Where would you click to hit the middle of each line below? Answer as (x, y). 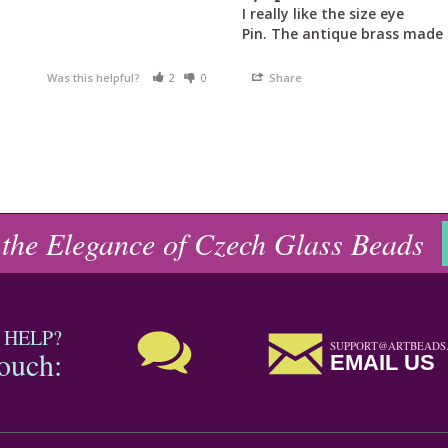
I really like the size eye (322, 14)
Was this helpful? (94, 78)
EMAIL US (382, 363)
